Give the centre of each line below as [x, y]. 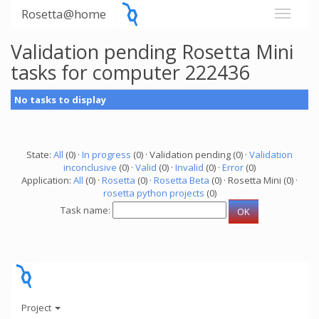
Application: [47, 180]
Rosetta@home [64, 14]
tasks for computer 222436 [130, 72]
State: [40, 155]
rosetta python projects [153, 193]
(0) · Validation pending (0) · [190, 155]
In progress [106, 155]
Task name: [87, 210]
